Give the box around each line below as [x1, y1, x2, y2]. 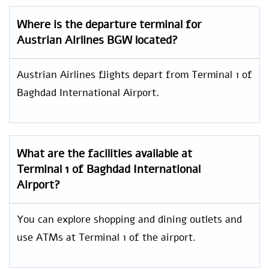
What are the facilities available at [17, 145, 192, 162]
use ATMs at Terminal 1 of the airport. [17, 230, 196, 244]
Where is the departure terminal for [17, 16, 202, 32]
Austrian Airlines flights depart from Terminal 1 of [17, 67, 252, 82]
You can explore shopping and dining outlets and [17, 212, 242, 226]
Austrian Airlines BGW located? [17, 32, 178, 48]
